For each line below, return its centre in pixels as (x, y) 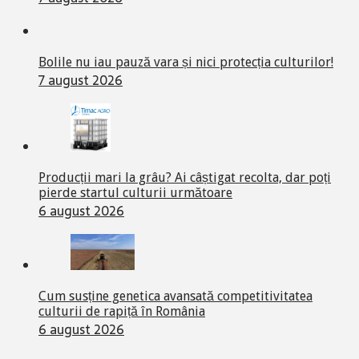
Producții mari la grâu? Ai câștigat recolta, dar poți (185, 177)
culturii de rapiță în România (122, 311)
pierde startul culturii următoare (135, 192)
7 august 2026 (81, 80)
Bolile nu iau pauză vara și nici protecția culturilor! (186, 62)
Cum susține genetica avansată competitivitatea (175, 296)
